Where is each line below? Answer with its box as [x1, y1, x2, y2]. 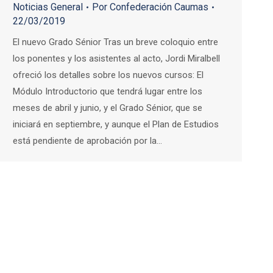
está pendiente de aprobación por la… [13, 135, 162, 147]
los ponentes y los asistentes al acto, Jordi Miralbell [13, 53, 220, 65]
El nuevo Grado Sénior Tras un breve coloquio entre [13, 37, 218, 48]
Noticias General [13, 1, 83, 13]
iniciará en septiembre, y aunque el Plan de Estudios [13, 119, 219, 130]
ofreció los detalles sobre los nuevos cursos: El [13, 69, 204, 81]
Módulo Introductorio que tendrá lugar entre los [13, 86, 202, 97]
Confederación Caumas [110, 1, 208, 13]
